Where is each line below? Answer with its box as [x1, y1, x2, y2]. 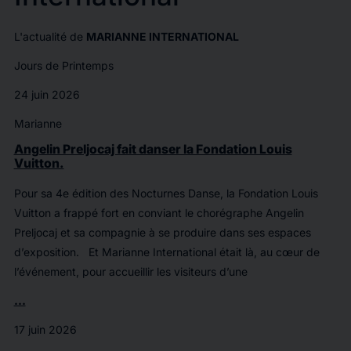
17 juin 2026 [13, 323, 77, 336]
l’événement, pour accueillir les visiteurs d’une [13, 265, 248, 278]
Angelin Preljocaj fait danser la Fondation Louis [13, 142, 292, 157]
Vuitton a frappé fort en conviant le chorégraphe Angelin [13, 206, 304, 219]
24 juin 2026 [13, 88, 80, 101]
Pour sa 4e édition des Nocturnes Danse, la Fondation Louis [13, 186, 318, 200]
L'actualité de [13, 30, 86, 43]
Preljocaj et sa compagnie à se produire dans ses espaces [13, 226, 311, 239]
